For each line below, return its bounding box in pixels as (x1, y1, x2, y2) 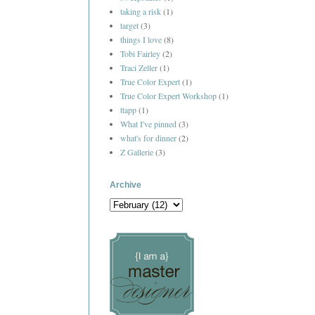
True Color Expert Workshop (120, 90, 217, 102)
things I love (120, 34, 162, 46)
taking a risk (120, 6, 161, 18)
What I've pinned (120, 118, 176, 130)
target (120, 20, 139, 32)
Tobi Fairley (120, 48, 160, 60)
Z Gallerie (120, 146, 153, 158)
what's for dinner (120, 132, 176, 144)
